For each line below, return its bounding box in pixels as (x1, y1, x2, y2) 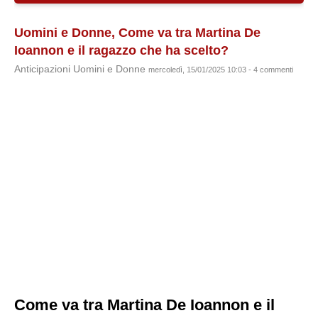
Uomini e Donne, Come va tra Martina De (14, 26, 261, 40)
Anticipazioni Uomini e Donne (14, 64, 148, 75)
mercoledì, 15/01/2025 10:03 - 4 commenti (148, 65, 293, 74)
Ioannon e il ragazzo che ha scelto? (14, 43, 229, 57)
